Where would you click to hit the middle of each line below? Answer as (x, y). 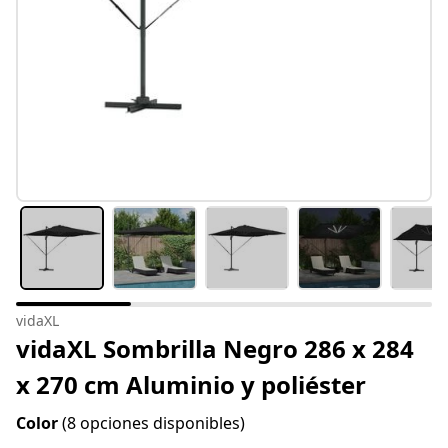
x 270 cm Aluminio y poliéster (191, 385)
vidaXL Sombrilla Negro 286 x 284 (215, 349)
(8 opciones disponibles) (153, 423)
